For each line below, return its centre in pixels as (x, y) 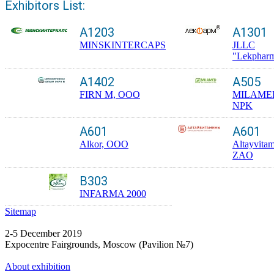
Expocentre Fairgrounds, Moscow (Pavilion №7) (99, 244)
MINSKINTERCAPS (123, 45)
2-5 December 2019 (43, 233)
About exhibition (38, 266)
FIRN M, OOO (110, 94)
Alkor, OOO (104, 144)
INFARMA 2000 (113, 193)
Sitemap (20, 211)
